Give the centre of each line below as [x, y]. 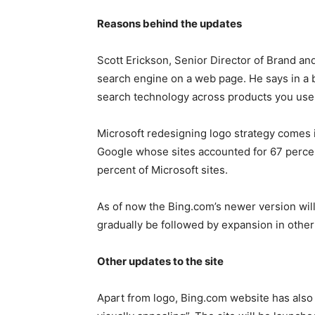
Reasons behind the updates [169, 24]
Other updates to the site [160, 261]
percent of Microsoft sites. [162, 170]
